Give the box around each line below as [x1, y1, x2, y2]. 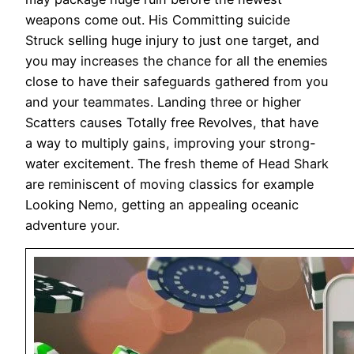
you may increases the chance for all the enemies [25, 53, 328, 69]
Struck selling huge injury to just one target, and [25, 32, 319, 48]
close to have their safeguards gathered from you [25, 73, 328, 89]
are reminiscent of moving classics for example [25, 176, 314, 192]
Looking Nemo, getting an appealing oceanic [25, 197, 299, 213]
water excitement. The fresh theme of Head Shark [25, 156, 329, 171]
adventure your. [25, 217, 119, 233]
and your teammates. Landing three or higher [25, 94, 301, 110]
